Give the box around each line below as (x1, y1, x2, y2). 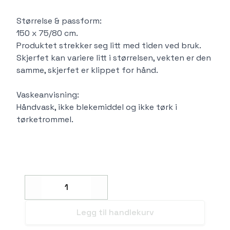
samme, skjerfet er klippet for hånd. (16, 64, 158, 75)
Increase (99, 187, 131, 198)
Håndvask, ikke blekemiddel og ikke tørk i (16, 101, 177, 112)
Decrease (33, 187, 68, 198)
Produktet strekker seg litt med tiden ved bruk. (16, 40, 201, 51)
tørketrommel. (16, 113, 73, 125)
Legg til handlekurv (76, 206, 154, 218)
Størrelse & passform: (16, 15, 102, 26)
